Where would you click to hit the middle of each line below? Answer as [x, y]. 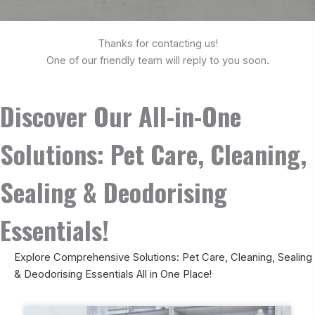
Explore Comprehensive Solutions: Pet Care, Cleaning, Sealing [163, 257]
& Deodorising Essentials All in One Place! [113, 274]
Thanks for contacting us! [157, 43]
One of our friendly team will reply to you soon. [157, 60]
